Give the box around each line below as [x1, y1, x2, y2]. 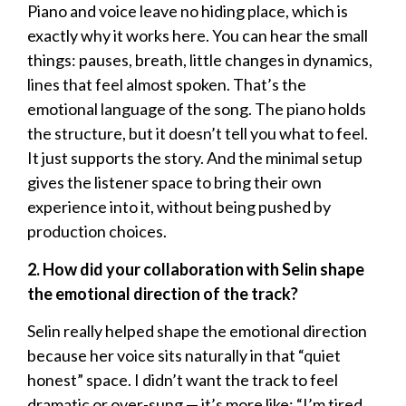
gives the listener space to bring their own [27, 172, 322, 193]
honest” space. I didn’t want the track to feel [27, 370, 338, 391]
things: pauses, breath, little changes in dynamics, [27, 50, 372, 71]
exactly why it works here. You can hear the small [27, 25, 368, 46]
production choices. [27, 221, 167, 242]
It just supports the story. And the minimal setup [27, 148, 362, 169]
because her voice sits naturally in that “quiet [27, 345, 341, 366]
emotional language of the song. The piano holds [27, 99, 366, 120]
